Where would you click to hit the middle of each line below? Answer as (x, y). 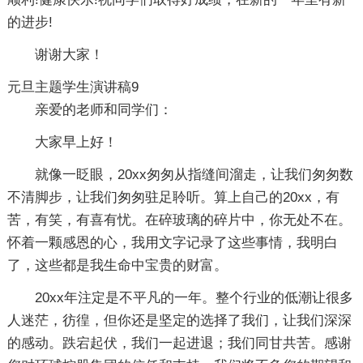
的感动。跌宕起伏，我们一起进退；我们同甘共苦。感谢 (179, 343)
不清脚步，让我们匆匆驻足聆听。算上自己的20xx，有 (173, 197)
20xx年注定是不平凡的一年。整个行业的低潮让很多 (194, 298)
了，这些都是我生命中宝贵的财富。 (117, 265)
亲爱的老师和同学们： (103, 110)
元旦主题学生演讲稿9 (73, 87)
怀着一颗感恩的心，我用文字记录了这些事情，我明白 (172, 243)
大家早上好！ (76, 142)
